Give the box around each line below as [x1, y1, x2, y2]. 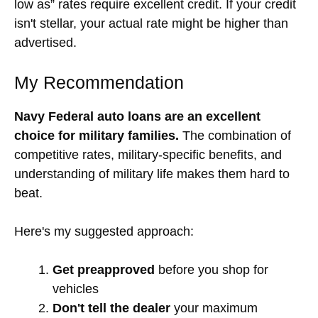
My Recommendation [14, 72, 184, 92]
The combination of [179, 128, 291, 143]
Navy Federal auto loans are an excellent [14, 109, 261, 124]
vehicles [53, 281, 99, 296]
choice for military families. [14, 128, 179, 143]
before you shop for [155, 262, 268, 277]
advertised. [14, 35, 77, 50]
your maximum [170, 300, 258, 315]
